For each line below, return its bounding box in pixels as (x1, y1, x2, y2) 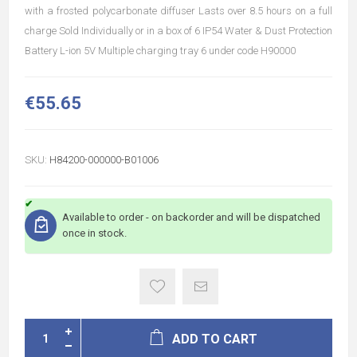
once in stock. (62, 227, 127, 239)
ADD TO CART (172, 331, 257, 347)
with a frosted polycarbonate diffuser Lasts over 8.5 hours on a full (25, 5, 332, 17)
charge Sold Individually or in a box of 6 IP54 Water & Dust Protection (25, 25, 332, 37)
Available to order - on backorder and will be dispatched (62, 211, 320, 223)
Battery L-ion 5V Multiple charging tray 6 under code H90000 (25, 45, 296, 57)
